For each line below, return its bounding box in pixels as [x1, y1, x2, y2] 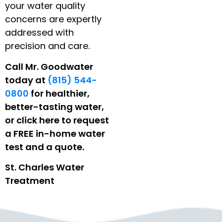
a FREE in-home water [5, 127, 105, 140]
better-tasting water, [5, 100, 104, 113]
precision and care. [5, 40, 90, 53]
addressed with [5, 26, 74, 39]
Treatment [5, 174, 55, 187]
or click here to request [5, 113, 109, 126]
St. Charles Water [5, 161, 84, 173]
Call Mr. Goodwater [5, 60, 93, 73]
